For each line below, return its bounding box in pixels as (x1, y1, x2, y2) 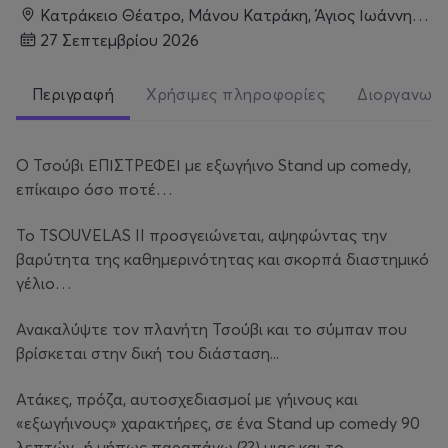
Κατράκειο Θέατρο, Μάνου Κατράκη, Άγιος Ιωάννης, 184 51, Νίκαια (50, 4, 412, 25)
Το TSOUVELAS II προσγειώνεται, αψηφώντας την (16, 225, 387, 246)
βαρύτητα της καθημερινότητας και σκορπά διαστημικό (16, 249, 429, 270)
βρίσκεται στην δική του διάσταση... (16, 343, 279, 364)
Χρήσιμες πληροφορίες (146, 84, 326, 105)
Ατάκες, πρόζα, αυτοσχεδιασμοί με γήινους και (16, 389, 358, 410)
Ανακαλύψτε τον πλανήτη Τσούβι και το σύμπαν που (16, 319, 407, 340)
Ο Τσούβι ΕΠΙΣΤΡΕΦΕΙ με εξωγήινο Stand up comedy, (16, 155, 411, 176)
